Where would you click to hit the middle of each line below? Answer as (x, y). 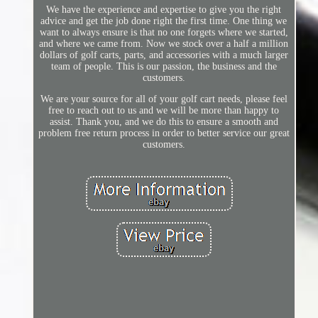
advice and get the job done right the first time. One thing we (164, 21)
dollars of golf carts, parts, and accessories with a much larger (164, 55)
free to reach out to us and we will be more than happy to (164, 111)
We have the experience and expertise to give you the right (164, 10)
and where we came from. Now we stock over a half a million (164, 44)
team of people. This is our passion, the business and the (164, 67)
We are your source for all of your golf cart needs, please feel (164, 99)
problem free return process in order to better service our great (164, 133)
